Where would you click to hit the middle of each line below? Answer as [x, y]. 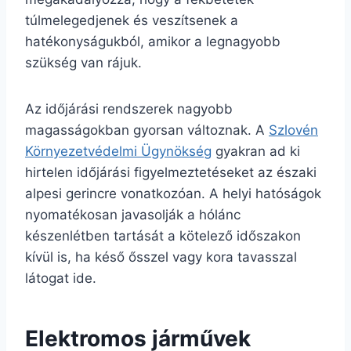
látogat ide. [61, 278]
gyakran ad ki [256, 151]
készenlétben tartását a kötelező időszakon [163, 235]
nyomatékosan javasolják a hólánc [133, 214]
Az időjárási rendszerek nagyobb [129, 109]
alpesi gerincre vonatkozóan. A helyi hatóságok [173, 193]
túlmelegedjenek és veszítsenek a [132, 20]
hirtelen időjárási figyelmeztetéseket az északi [171, 172]
